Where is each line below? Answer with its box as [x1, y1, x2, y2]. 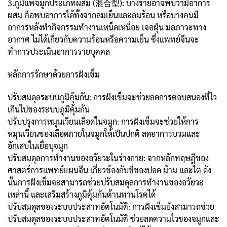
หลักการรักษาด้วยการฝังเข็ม [8, 68, 100, 80]
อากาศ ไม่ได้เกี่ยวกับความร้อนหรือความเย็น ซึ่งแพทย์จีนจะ [8, 33, 199, 45]
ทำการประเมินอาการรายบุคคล [8, 46, 112, 57]
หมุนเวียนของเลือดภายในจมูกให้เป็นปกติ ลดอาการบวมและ [8, 128, 200, 139]
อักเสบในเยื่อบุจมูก [8, 140, 68, 151]
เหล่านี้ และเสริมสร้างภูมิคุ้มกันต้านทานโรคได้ [8, 188, 156, 200]
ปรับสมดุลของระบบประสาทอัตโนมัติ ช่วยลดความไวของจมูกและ [8, 213, 219, 224]
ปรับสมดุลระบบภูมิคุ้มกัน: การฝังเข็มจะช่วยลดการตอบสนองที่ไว [8, 91, 217, 102]
